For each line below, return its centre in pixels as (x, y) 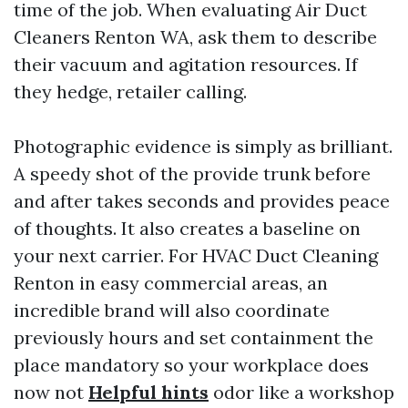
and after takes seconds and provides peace (202, 201)
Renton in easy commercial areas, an (171, 283)
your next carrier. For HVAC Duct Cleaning (196, 255)
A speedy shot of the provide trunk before (192, 173)
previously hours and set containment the (194, 337)
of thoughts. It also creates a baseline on (187, 228)
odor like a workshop (301, 392)
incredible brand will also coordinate (172, 310)
